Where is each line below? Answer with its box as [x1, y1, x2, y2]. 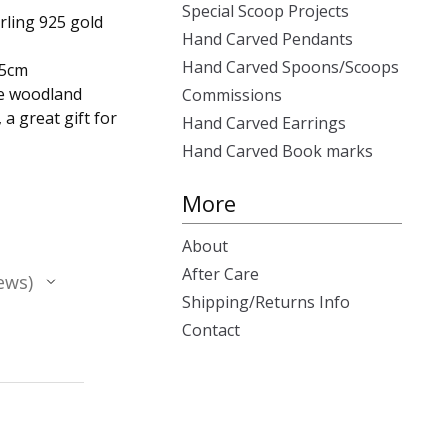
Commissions [182, 84, 282, 106]
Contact [182, 319, 240, 341]
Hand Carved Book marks [182, 140, 373, 162]
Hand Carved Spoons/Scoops [182, 56, 399, 78]
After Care [182, 263, 259, 285]
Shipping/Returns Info [182, 291, 350, 313]
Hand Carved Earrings [182, 112, 346, 134]
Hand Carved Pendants [182, 28, 353, 50]
